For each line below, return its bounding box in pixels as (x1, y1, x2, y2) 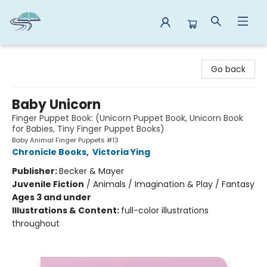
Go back (211, 63, 246, 75)
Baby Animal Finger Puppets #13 (12, 135, 119, 145)
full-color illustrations (121, 204, 209, 216)
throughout (12, 218, 60, 229)
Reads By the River (9, 50, 85, 62)
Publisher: (12, 165, 59, 177)
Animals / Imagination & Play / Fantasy (93, 178, 254, 190)
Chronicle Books (12, 146, 86, 158)
